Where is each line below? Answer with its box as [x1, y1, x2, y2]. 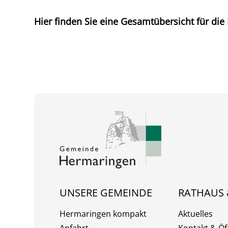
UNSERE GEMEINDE [60, 186, 153, 200]
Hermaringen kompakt [60, 208, 147, 220]
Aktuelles [178, 208, 213, 220]
